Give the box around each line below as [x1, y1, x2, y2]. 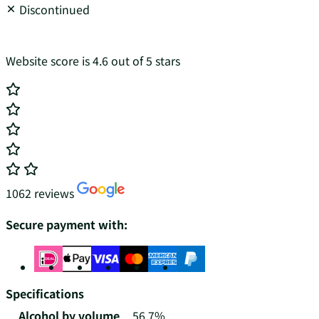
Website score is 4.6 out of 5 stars [6, 51, 180, 69]
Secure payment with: [6, 215, 127, 233]
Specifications [6, 284, 84, 302]
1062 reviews [6, 184, 77, 202]
